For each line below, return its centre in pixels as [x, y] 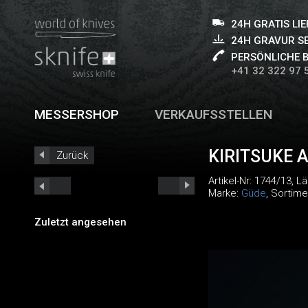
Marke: [224, 193]
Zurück [72, 155]
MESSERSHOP [77, 114]
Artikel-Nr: [231, 181]
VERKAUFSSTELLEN [214, 114]
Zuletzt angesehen [80, 222]
